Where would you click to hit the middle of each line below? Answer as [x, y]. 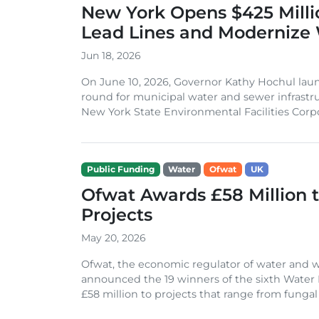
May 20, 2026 [114, 238]
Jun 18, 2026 [111, 56]
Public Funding [120, 169]
